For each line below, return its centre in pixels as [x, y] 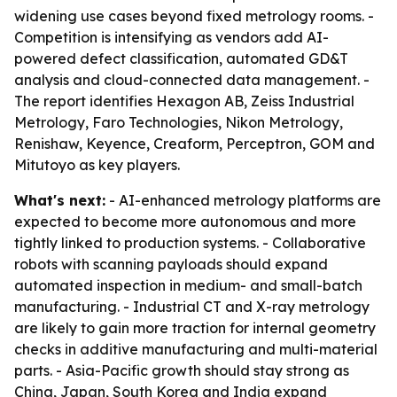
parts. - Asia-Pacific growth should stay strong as [182, 370]
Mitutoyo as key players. [97, 165]
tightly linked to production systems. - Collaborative [190, 243]
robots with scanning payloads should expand [171, 264]
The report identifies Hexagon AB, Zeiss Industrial [184, 101]
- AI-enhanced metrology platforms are [243, 200]
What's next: [60, 200]
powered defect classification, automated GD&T [181, 58]
